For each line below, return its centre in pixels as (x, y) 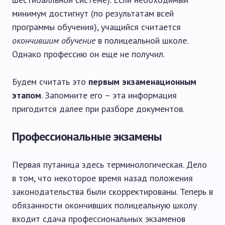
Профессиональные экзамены (87, 136)
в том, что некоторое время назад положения (102, 178)
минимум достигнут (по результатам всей (93, 13)
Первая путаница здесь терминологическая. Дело (109, 164)
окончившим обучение (54, 40)
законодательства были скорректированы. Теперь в (113, 192)
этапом (27, 95)
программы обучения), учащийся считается (96, 27)
